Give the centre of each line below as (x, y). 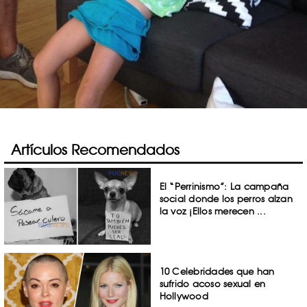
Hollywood (184, 296)
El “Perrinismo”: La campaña (224, 186)
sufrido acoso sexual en (212, 283)
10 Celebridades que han (217, 271)
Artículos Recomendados (95, 150)
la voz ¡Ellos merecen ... (212, 211)
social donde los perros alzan (226, 199)
